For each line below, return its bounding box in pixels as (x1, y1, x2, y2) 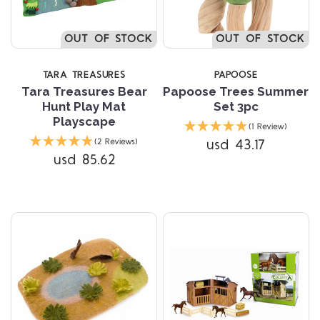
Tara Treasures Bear (21, 84, 147, 99)
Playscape (52, 114, 116, 129)
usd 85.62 (53, 149, 115, 170)
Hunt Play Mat (42, 99, 126, 114)
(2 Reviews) (94, 135, 139, 148)
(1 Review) (249, 120, 288, 133)
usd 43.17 (206, 134, 266, 155)
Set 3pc (213, 99, 259, 114)
